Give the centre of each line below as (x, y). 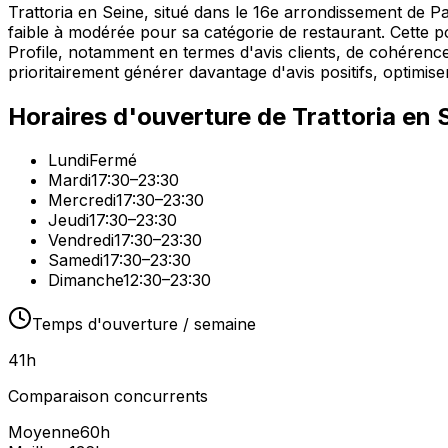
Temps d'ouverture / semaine (144, 324)
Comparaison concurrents (108, 396)
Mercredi (82, 200)
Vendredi (81, 240)
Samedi (75, 260)
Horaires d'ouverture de (150, 116)
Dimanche (85, 280)
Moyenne (44, 432)
